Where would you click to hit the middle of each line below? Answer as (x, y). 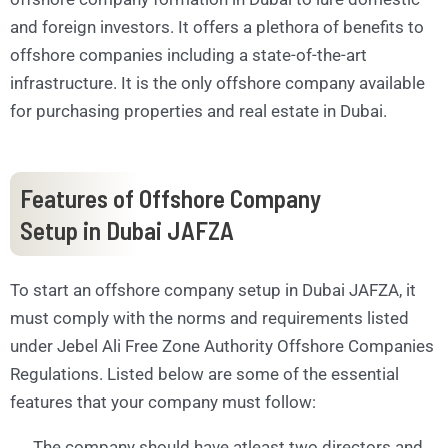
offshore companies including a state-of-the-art (188, 55)
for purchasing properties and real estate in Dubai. (198, 111)
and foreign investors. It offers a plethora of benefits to (217, 27)
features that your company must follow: (163, 402)
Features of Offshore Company (170, 198)
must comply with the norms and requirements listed (209, 318)
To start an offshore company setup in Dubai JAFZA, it (213, 290)
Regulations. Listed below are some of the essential (204, 374)
